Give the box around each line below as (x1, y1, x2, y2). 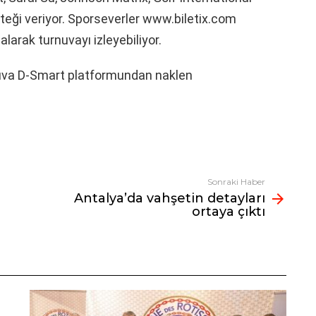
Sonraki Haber (207, 176, 265, 187)
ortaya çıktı (192, 203, 265, 219)
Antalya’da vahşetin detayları (74, 190, 265, 206)
